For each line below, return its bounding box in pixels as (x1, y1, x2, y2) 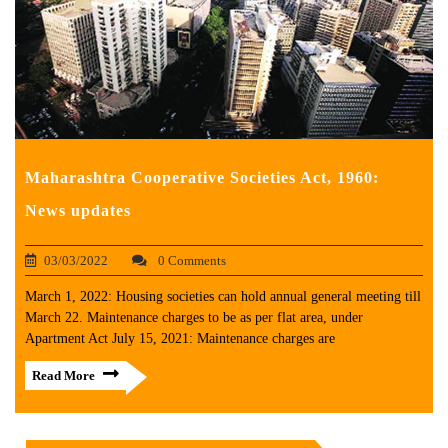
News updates (25, 202, 131, 220)
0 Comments (155, 253, 226, 269)
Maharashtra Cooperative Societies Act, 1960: (25, 169, 379, 187)
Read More (32, 368, 95, 384)
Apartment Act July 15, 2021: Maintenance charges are (25, 331, 335, 347)
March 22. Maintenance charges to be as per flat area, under (25, 310, 363, 326)
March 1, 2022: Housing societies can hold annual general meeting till (25, 289, 421, 305)
